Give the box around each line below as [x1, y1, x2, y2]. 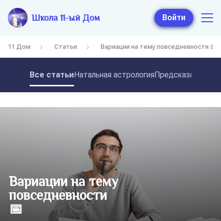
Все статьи [30, 70, 74, 79]
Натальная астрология [74, 70, 154, 79]
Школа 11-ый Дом [32, 13, 100, 23]
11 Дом [8, 42, 31, 50]
